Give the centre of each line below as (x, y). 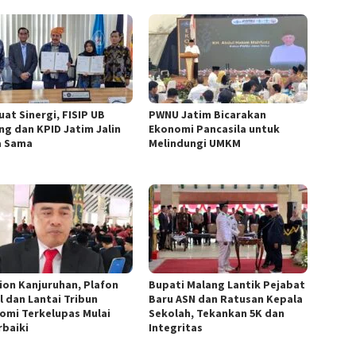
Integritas (176, 327)
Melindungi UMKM (195, 143)
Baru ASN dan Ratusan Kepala (226, 298)
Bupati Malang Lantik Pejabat (227, 284)
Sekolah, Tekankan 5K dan (217, 313)
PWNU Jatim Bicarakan (208, 114)
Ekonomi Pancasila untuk (215, 128)
